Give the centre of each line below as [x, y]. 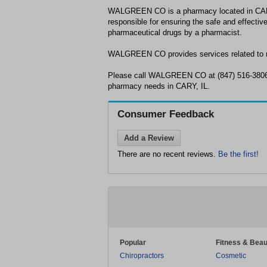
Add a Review [149, 138]
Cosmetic [231, 256]
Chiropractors [142, 256]
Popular [133, 243]
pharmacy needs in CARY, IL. [159, 86]
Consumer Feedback [166, 114]
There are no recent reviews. [168, 154]
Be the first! [238, 154]
